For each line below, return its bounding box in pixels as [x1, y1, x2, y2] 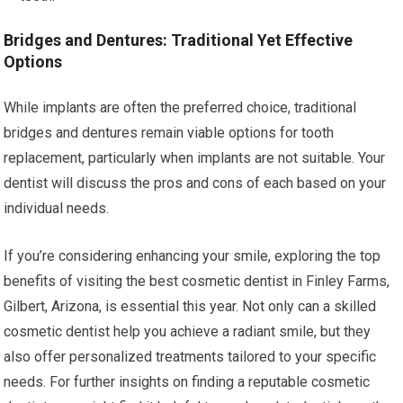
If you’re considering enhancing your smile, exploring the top [4, 247, 381, 264]
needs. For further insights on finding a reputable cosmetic [4, 373, 371, 390]
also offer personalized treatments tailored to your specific [4, 348, 377, 365]
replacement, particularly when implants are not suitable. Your [4, 149, 386, 166]
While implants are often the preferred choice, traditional [4, 99, 357, 116]
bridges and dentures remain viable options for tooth [4, 124, 335, 141]
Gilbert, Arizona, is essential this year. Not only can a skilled [4, 298, 377, 315]
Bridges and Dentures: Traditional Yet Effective [4, 31, 354, 49]
